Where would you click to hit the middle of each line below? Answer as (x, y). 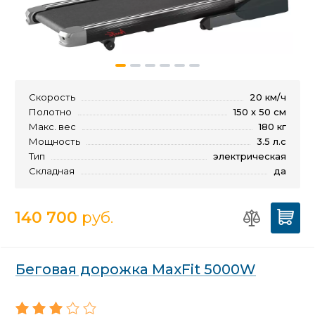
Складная (52, 171)
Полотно (50, 112)
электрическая (250, 156)
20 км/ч (268, 97)
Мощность (54, 142)
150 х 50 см (260, 112)
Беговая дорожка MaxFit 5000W (136, 270)
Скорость (52, 97)
